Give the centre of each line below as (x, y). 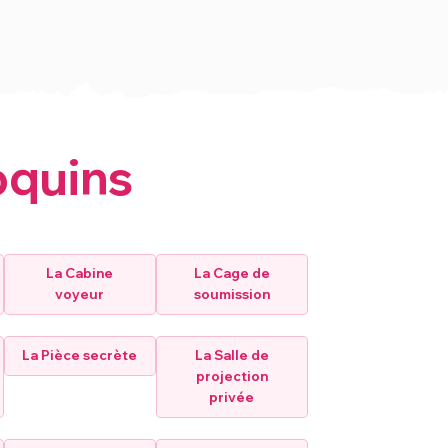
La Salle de (231, 355)
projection (231, 376)
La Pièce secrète (80, 355)
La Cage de (231, 273)
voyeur (80, 294)
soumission (231, 294)
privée (232, 397)
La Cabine (80, 273)
